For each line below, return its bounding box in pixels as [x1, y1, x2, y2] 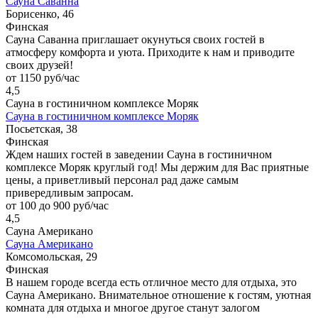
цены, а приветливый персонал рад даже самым [6, 173, 238, 186]
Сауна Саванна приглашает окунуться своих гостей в [6, 33, 265, 45]
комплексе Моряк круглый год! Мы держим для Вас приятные [6, 160, 309, 173]
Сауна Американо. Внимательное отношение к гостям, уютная [6, 288, 311, 301]
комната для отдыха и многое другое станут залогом [6, 301, 260, 314]
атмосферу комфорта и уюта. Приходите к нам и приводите [6, 45, 295, 58]
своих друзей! [6, 58, 73, 71]
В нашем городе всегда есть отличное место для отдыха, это [6, 275, 297, 288]
